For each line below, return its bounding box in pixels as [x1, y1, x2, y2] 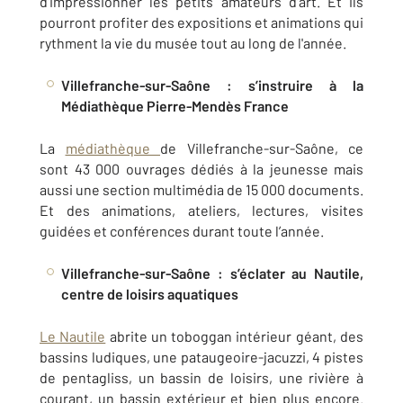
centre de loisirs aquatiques [61, 285, 238, 302]
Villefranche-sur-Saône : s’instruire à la [61, 76, 363, 94]
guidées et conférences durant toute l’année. [40, 222, 324, 239]
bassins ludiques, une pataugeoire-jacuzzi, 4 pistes [40, 348, 363, 365]
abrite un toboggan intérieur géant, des [105, 327, 364, 345]
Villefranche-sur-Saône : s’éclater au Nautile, [61, 264, 363, 282]
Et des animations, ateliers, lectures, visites [40, 201, 363, 219]
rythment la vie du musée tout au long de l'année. [40, 34, 346, 51]
